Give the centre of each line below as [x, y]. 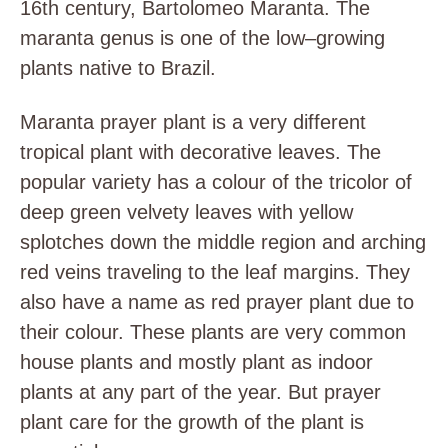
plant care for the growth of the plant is [192, 422]
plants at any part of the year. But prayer [200, 392]
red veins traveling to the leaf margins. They [215, 272]
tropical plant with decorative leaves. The [200, 152]
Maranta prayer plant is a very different [193, 122]
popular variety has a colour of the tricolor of [216, 182]
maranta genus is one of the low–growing [202, 38]
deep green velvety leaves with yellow [186, 212]
